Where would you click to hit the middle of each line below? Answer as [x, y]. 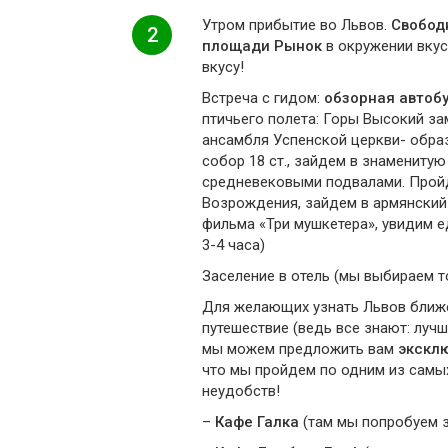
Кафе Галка [257, 422]
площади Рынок [262, 46]
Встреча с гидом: [263, 98]
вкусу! [223, 67]
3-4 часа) [233, 245]
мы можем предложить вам [300, 349]
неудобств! [241, 391]
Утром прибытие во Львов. [296, 25]
